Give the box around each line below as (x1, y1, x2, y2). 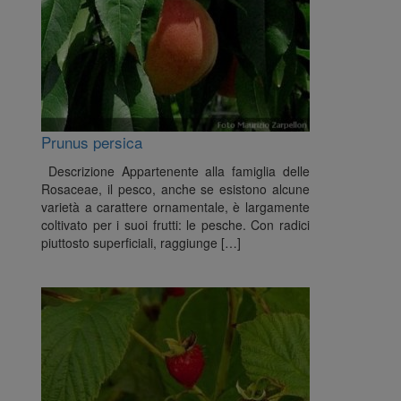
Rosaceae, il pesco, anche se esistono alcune (41, 180, 310, 198)
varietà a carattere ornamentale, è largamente (41, 198, 310, 216)
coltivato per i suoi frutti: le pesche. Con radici (41, 216, 310, 234)
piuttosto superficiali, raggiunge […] (41, 234, 241, 252)
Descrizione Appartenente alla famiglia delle (41, 162, 310, 180)
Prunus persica (41, 131, 142, 153)
